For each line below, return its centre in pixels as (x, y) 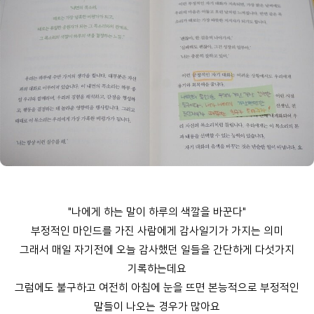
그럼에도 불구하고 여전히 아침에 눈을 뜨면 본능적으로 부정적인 (157, 288)
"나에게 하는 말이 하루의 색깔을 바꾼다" (157, 212)
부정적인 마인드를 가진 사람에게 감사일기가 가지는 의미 (157, 231)
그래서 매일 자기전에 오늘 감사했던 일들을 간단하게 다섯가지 (157, 250)
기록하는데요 (157, 269)
